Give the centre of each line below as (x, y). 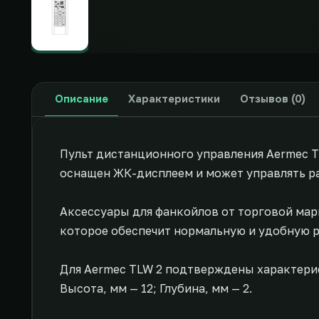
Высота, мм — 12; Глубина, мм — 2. (156, 288)
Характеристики (174, 99)
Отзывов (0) (273, 99)
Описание (82, 99)
